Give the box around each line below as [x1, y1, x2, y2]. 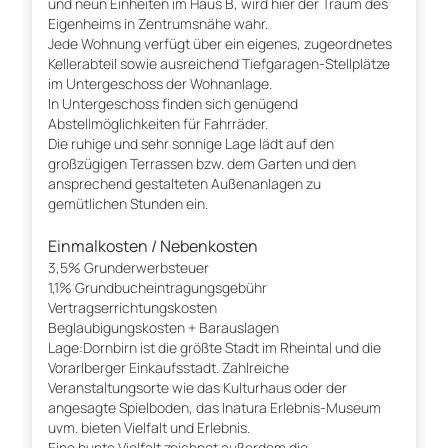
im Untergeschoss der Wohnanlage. [48, 74, 272, 94]
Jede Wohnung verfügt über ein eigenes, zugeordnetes [48, 34, 392, 54]
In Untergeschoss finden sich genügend [48, 94, 298, 114]
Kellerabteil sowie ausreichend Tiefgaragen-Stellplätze [48, 54, 390, 74]
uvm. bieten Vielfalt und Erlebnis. [48, 418, 250, 438]
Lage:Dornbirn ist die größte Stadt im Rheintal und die [48, 338, 381, 358]
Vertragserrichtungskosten [48, 298, 217, 318]
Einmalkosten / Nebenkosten [48, 235, 258, 258]
